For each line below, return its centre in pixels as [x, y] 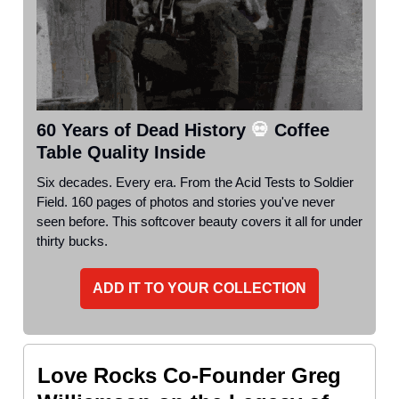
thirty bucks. [72, 241]
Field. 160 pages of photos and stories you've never [186, 202]
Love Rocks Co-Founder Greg [189, 376]
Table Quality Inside [121, 153]
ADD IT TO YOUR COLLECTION [199, 289]
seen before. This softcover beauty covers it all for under [199, 222]
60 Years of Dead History [144, 130]
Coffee [299, 130]
